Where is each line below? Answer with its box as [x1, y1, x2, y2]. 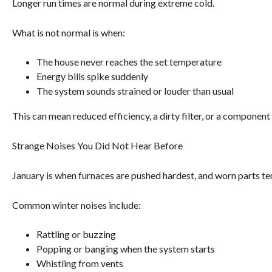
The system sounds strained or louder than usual [36, 85, 234, 97]
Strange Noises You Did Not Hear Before [12, 140, 183, 152]
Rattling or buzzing [36, 228, 116, 240]
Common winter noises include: [12, 199, 141, 211]
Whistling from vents [36, 257, 123, 270]
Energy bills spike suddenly [36, 70, 148, 83]
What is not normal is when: [12, 27, 125, 39]
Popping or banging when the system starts [36, 243, 215, 255]
